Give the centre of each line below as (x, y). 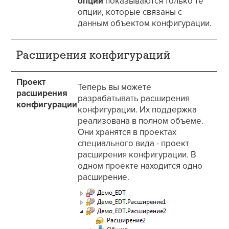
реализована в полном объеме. (141, 121)
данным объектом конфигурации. (145, 23)
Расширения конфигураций (94, 56)
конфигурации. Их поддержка (138, 110)
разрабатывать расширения (134, 99)
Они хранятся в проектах (127, 132)
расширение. (104, 177)
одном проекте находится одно (140, 166)
